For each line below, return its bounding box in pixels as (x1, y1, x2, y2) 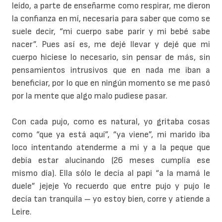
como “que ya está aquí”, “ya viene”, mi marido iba (12, 129, 210, 140)
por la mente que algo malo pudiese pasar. (12, 91, 167, 102)
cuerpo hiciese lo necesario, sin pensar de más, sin (12, 52, 210, 63)
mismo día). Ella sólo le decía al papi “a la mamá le (12, 168, 210, 179)
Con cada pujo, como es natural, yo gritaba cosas (12, 116, 210, 127)
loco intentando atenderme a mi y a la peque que (12, 142, 210, 153)
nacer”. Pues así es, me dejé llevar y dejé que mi (12, 39, 210, 50)
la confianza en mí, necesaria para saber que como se (12, 13, 210, 24)
